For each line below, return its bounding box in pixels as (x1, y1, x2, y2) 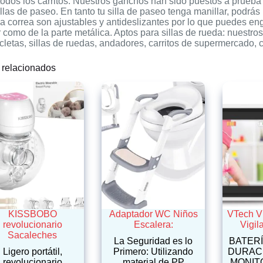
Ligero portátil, (2, 246, 62, 257)
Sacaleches (8, 230, 58, 240)
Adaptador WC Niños (109, 208, 198, 219)
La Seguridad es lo (114, 235, 193, 246)
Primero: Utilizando (113, 246, 194, 257)
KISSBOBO (8, 208, 57, 219)
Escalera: (133, 219, 173, 230)
